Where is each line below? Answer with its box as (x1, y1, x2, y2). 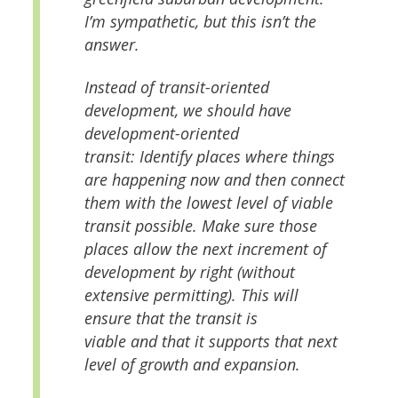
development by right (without (84, 260, 295, 283)
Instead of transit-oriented (84, 76, 269, 98)
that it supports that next (156, 330, 338, 352)
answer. (84, 34, 139, 56)
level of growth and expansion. (84, 353, 300, 375)
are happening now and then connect (84, 168, 345, 190)
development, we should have (84, 99, 291, 121)
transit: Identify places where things (84, 145, 335, 167)
